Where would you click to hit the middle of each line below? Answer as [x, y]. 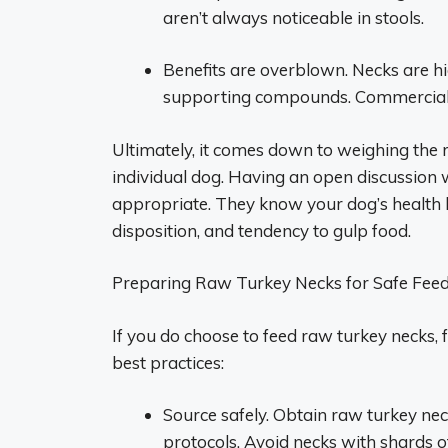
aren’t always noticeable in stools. [293, 17]
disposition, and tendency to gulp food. [261, 230]
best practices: [168, 362]
